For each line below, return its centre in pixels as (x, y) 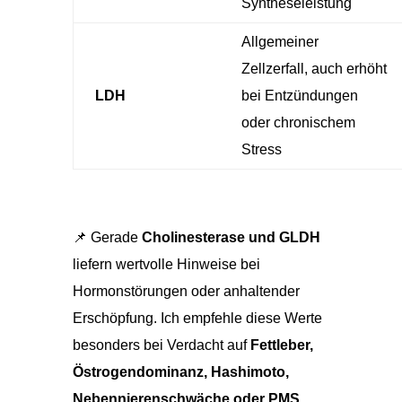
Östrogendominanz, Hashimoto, (180, 371)
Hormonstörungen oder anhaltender (186, 291)
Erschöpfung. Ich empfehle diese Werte (197, 318)
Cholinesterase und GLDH (231, 237)
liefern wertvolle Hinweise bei (166, 264)
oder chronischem (298, 122)
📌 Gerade (107, 237)
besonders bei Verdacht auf (161, 345)
